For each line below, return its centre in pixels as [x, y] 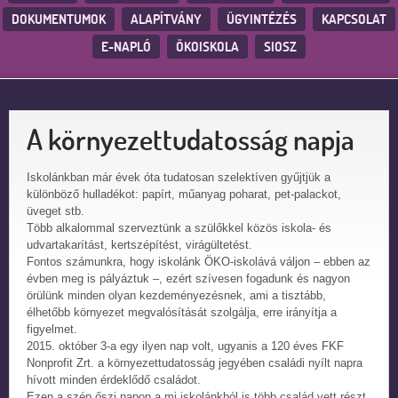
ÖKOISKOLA [207, 47]
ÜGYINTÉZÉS [262, 19]
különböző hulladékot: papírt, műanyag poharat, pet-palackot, [184, 194]
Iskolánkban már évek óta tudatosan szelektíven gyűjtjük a [179, 177]
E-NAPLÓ [126, 47]
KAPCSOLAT [354, 19]
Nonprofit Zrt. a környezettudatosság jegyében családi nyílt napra [195, 363]
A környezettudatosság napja [191, 139]
